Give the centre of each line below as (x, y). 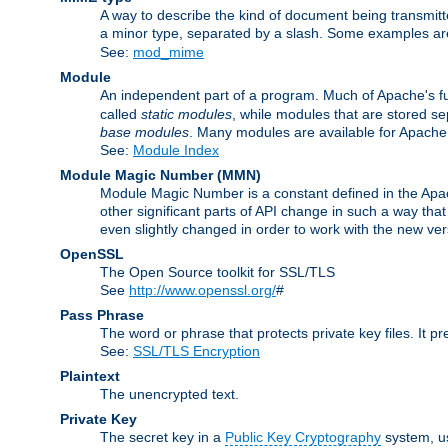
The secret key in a (162, 436)
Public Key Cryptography (303, 436)
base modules (144, 131)
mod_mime (168, 51)
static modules (186, 113)
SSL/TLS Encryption (196, 350)
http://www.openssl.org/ (202, 289)
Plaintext (90, 375)
